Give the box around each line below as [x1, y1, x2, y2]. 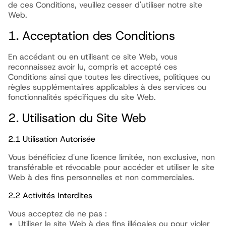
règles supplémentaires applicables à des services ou [8, 82, 206, 92]
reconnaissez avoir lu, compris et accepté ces [8, 62, 177, 72]
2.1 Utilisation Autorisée [8, 134, 95, 144]
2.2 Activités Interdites [8, 190, 92, 201]
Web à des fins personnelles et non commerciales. [8, 172, 194, 183]
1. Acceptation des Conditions [8, 28, 175, 44]
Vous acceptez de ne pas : [8, 208, 107, 219]
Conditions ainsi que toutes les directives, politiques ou [8, 72, 210, 82]
